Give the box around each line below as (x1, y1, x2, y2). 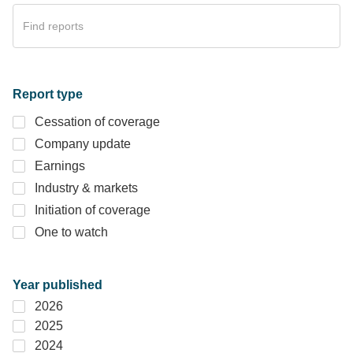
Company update (35, 137, 131, 150)
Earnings (35, 159, 85, 173)
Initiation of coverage (35, 203, 150, 217)
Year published (13, 278, 102, 292)
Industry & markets (35, 181, 138, 195)
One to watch (35, 225, 108, 239)
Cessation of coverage (35, 115, 160, 128)
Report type (13, 87, 83, 101)
